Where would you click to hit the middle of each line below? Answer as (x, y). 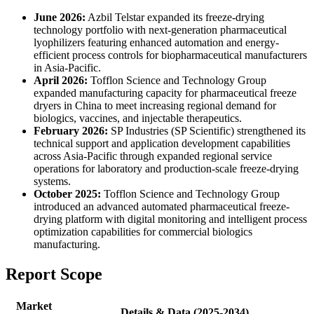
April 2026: (61, 80)
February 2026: (71, 130)
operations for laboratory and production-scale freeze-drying (166, 168)
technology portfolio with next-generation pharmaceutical (160, 29)
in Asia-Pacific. (67, 67)
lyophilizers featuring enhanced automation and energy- (156, 42)
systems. (52, 181)
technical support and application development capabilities (162, 143)
